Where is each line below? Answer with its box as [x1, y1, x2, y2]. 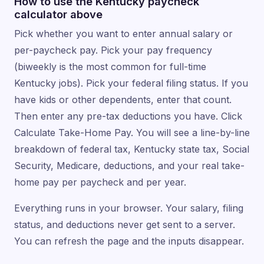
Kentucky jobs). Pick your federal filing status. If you [14, 77, 248, 90]
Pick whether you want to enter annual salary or [14, 28, 233, 40]
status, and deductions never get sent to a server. [14, 219, 235, 231]
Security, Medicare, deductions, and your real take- [14, 160, 245, 172]
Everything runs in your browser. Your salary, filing [14, 202, 243, 214]
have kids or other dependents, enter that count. [14, 94, 232, 106]
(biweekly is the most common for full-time [14, 61, 206, 73]
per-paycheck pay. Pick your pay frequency [14, 44, 212, 57]
